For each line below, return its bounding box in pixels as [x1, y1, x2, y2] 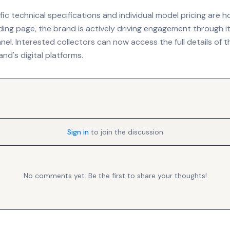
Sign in [67, 127, 89, 137]
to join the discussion [90, 127, 163, 137]
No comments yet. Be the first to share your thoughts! [23, 171, 207, 180]
